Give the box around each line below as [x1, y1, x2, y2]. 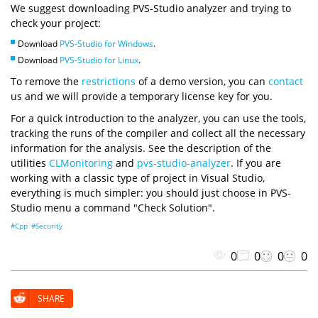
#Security [31, 221, 62, 231]
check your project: [11, 16, 101, 31]
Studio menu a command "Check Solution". [11, 201, 215, 215]
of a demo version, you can [136, 75, 268, 89]
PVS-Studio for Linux [60, 54, 138, 67]
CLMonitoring [49, 156, 113, 170]
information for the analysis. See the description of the [11, 141, 271, 155]
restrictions [82, 75, 136, 89]
